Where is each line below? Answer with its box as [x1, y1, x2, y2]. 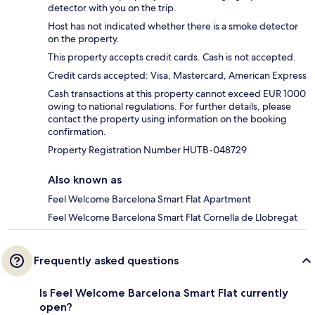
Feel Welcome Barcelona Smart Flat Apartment [48, 193, 251, 206]
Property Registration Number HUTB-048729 [48, 143, 247, 157]
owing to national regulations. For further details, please [48, 100, 291, 113]
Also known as [48, 173, 122, 187]
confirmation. [48, 125, 106, 139]
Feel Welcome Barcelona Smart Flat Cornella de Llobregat [48, 211, 297, 224]
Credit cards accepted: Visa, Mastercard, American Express [48, 69, 307, 82]
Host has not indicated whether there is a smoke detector [48, 20, 298, 33]
